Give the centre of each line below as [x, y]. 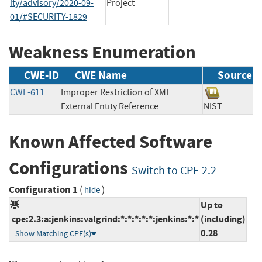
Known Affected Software [111, 142]
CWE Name [101, 75]
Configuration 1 [43, 189]
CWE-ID [42, 75]
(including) [223, 219]
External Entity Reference [110, 107]
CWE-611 [27, 93]
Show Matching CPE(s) [53, 233]
